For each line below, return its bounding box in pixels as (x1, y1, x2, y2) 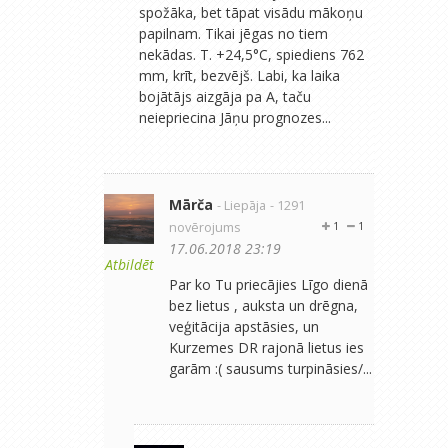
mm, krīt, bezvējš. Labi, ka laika (139, 65, 340, 85)
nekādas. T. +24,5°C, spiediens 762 (139, 44, 364, 64)
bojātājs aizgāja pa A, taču (139, 86, 311, 106)
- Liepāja (217, 196, 266, 214)
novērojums (169, 218, 241, 236)
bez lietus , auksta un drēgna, (169, 295, 358, 315)
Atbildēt (104, 254, 154, 274)
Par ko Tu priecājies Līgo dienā (169, 274, 368, 294)
